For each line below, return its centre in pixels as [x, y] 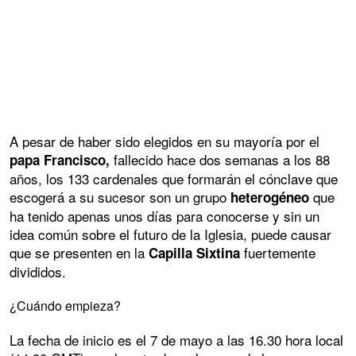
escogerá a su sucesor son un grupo [120, 196]
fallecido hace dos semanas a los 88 [222, 159]
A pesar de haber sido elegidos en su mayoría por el [164, 141]
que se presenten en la [79, 252]
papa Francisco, [62, 159]
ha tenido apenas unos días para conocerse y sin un [164, 215]
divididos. [38, 271]
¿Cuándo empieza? [65, 305]
